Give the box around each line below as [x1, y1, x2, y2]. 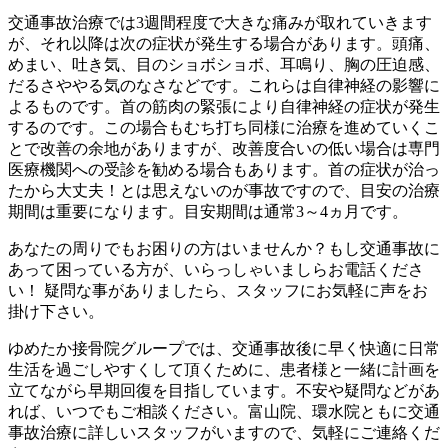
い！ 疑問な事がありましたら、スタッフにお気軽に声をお [8, 282, 428, 300]
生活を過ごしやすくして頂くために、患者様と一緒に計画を [8, 361, 440, 379]
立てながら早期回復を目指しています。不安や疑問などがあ [8, 382, 440, 400]
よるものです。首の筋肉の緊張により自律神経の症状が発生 [8, 98, 440, 116]
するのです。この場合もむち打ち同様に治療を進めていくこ [8, 119, 440, 137]
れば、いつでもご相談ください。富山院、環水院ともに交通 [8, 403, 440, 421]
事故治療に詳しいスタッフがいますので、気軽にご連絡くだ [8, 424, 440, 442]
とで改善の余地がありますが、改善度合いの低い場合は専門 [8, 140, 440, 158]
